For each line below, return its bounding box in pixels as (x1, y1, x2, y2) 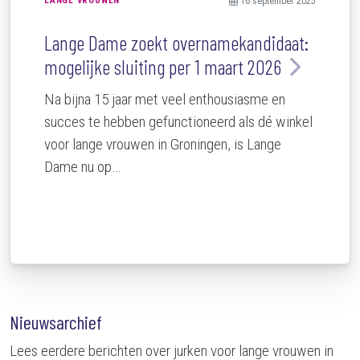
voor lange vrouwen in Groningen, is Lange (44, 135, 281, 154)
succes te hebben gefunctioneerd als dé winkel (44, 112, 313, 132)
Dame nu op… (44, 157, 121, 177)
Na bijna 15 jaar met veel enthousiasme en (44, 90, 285, 109)
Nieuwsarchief (10, 311, 102, 334)
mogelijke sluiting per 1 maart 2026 (44, 54, 281, 80)
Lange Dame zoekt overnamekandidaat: (44, 30, 309, 55)
